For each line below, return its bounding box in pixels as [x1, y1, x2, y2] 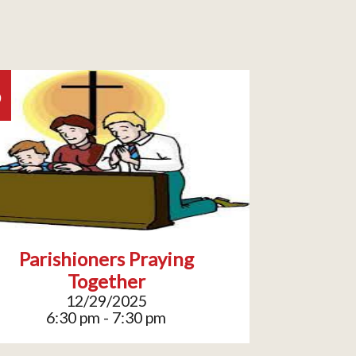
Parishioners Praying [18, 246, 194, 270]
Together [67, 269, 145, 292]
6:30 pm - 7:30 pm [46, 308, 166, 327]
